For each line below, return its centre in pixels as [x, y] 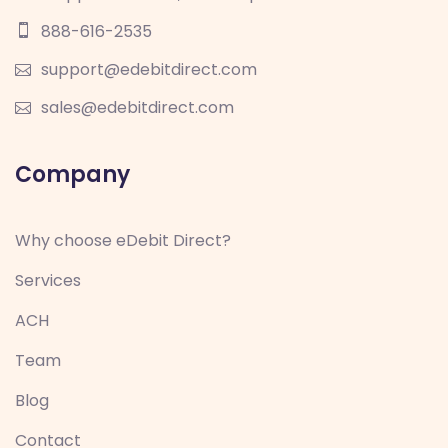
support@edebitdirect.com [149, 69]
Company [72, 174]
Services [48, 280]
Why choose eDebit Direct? [123, 240]
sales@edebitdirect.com [137, 107]
